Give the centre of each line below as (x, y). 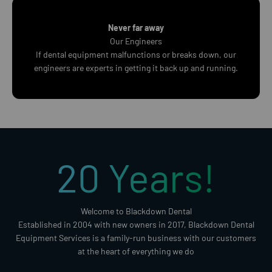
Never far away (136, 28)
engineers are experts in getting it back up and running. (136, 68)
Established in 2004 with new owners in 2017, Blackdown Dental (136, 225)
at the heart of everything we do (136, 251)
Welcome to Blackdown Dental (136, 211)
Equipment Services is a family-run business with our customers (136, 238)
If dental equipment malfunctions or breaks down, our (136, 55)
